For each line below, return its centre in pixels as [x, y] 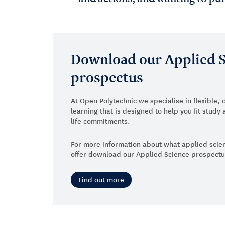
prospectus [107, 77]
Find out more [101, 179]
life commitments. [100, 121]
